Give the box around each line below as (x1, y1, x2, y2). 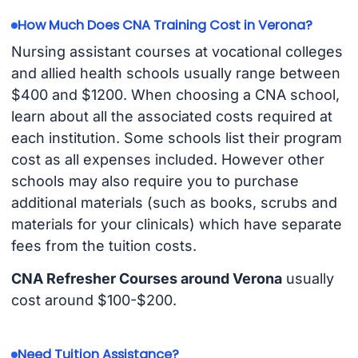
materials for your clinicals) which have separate (10, 216, 342, 233)
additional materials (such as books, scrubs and (10, 194, 337, 212)
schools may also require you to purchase (10, 173, 299, 190)
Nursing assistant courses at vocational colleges (10, 43, 343, 61)
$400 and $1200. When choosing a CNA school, (10, 86, 340, 104)
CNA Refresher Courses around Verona (10, 270, 282, 288)
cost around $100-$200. (10, 292, 177, 309)
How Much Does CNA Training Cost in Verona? (17, 16, 312, 35)
